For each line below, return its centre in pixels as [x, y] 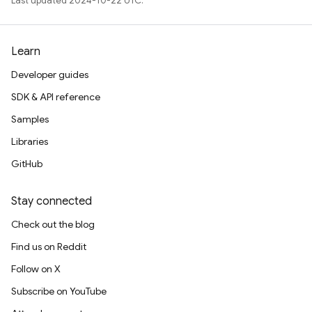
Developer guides [50, 75]
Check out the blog [53, 224]
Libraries [30, 141]
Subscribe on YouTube [59, 291]
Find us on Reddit [49, 247]
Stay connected [52, 201]
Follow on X [36, 269]
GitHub [27, 164]
